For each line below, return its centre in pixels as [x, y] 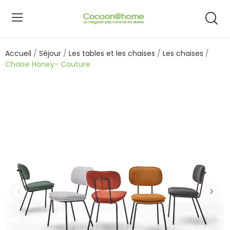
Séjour [50, 53]
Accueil [18, 53]
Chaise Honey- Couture [48, 64]
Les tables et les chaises [112, 53]
